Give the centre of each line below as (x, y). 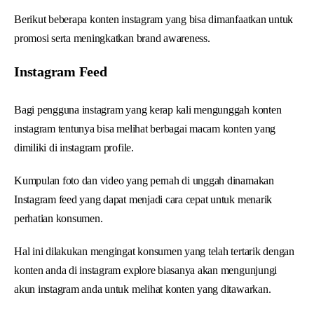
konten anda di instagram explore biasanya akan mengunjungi (146, 270)
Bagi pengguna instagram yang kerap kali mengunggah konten (148, 109)
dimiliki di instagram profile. (74, 147)
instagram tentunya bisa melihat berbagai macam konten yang (145, 128)
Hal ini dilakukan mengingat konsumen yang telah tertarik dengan (154, 251)
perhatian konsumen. (59, 218)
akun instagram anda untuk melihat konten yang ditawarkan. (143, 289)
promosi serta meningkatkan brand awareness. (112, 38)
